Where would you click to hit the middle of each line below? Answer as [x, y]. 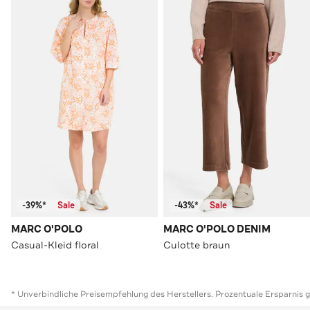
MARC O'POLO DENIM [217, 230]
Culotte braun [197, 245]
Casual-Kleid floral [55, 245]
